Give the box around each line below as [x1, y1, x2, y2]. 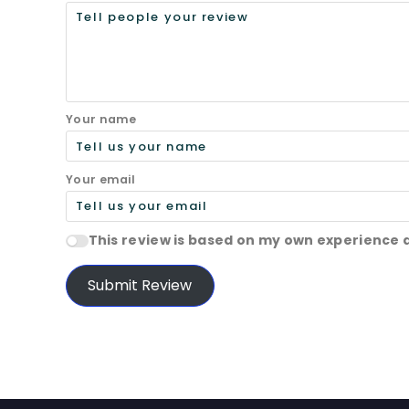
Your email [66, 171, 135, 187]
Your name [66, 111, 137, 128]
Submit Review [88, 275, 193, 297]
